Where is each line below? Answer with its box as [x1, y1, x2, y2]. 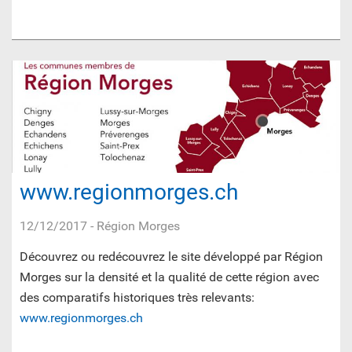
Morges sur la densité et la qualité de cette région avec [20, 269, 319, 285]
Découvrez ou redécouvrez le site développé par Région [20, 249, 323, 265]
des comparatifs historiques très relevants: [20, 290, 255, 306]
